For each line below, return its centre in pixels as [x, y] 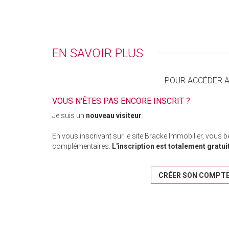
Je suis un [69, 116]
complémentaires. [81, 146]
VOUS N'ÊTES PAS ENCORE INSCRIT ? [121, 101]
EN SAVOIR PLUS [98, 53]
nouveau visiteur [114, 116]
